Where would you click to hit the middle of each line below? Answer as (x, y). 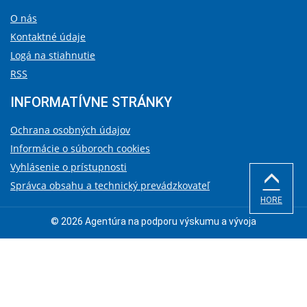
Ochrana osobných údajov (70, 130)
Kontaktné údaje (48, 37)
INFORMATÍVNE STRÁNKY (91, 102)
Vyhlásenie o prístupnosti (69, 167)
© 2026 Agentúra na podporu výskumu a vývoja (153, 222)
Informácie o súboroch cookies (80, 149)
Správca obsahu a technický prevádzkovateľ (110, 186)
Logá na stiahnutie (53, 56)
